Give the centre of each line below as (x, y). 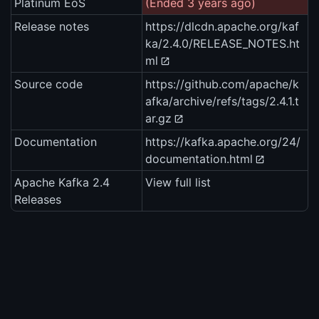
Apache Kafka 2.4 (62, 183)
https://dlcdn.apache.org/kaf (222, 27)
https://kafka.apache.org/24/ (223, 142)
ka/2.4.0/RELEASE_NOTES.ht (223, 44)
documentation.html (199, 159)
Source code (48, 84)
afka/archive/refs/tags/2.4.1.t (222, 101)
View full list (178, 183)
